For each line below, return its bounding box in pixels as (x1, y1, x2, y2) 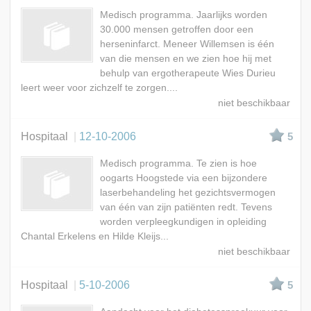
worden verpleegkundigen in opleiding (99, 217, 267, 228)
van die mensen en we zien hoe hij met (99, 53, 271, 65)
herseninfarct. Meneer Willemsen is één (99, 39, 274, 50)
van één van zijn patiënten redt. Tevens (99, 202, 272, 213)
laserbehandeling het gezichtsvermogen (99, 187, 276, 199)
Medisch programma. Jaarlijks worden (99, 10, 267, 21)
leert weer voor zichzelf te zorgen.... (20, 83, 178, 94)
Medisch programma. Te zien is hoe (99, 158, 257, 169)
